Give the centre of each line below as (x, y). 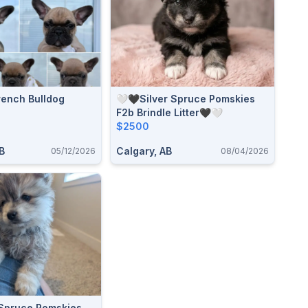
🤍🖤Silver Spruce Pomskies (186, 98)
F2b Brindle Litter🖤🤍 (169, 112)
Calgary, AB (144, 151)
